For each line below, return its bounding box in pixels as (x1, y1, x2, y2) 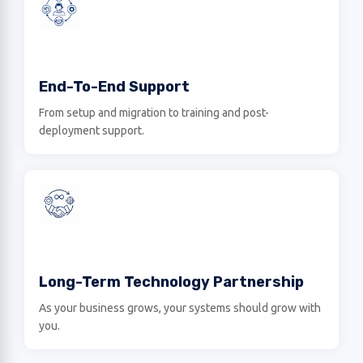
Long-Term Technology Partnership (39, 273, 304, 291)
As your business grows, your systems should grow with (39, 301, 321, 314)
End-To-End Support (39, 78, 190, 96)
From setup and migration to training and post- (39, 106, 269, 119)
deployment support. (39, 124, 144, 137)
